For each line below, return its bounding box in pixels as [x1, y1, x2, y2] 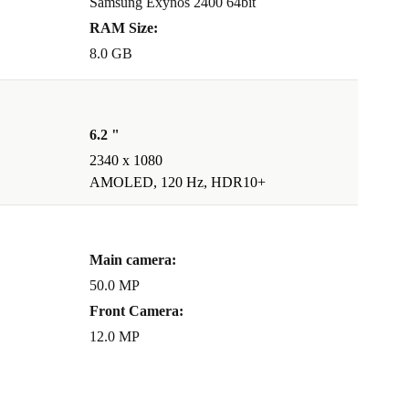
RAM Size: [89, 20, 158, 37]
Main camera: [89, 252, 176, 268]
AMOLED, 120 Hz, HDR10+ [89, 174, 266, 191]
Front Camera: [89, 303, 184, 320]
